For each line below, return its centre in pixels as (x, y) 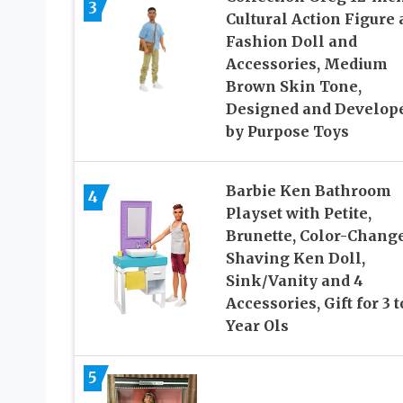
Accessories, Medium (306, 63)
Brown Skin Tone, (293, 86)
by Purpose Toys (287, 131)
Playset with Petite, (298, 213)
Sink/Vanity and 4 (294, 280)
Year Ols (257, 325)
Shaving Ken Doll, (295, 258)
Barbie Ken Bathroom (308, 190)
